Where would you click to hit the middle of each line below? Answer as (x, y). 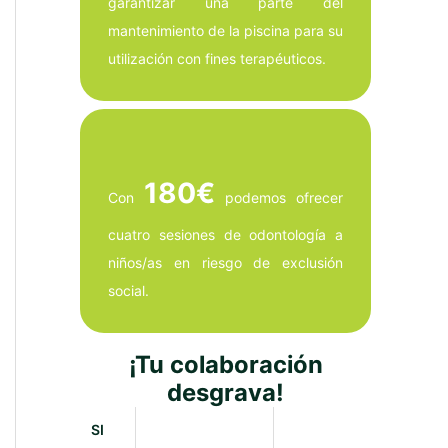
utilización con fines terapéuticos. (217, 58)
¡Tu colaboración (225, 364)
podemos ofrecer (279, 197)
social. (128, 290)
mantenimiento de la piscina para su (225, 30)
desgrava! (225, 392)
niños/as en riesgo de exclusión (225, 262)
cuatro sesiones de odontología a (225, 234)
